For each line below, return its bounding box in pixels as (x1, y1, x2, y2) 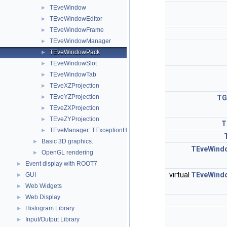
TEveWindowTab (50, 71, 96, 78)
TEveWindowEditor (50, 15, 102, 22)
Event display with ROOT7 (25, 160, 97, 167)
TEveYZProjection (50, 93, 99, 100)
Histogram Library (25, 205, 74, 212)
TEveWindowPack (50, 49, 100, 56)
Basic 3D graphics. (42, 138, 93, 145)
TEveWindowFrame (50, 26, 104, 33)
